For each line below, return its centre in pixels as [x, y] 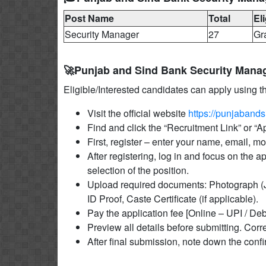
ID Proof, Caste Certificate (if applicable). [173, 199]
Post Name [89, 18]
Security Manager [102, 34]
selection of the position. [138, 170]
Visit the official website [138, 113]
